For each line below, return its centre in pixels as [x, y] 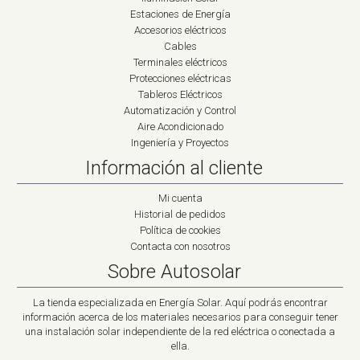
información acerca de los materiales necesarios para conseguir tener [180, 317]
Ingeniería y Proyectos [180, 143]
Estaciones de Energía [180, 14]
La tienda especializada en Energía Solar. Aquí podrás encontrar [180, 303]
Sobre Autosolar [174, 272]
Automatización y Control [180, 111]
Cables [180, 47]
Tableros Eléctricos [180, 95]
